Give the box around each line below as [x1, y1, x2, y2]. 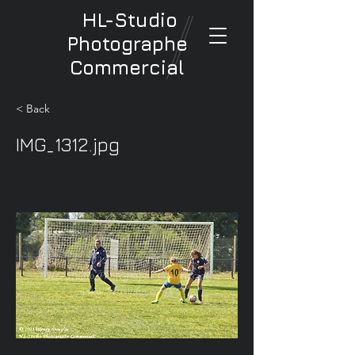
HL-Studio [82, 9, 177, 31]
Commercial [70, 56, 185, 78]
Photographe [67, 32, 188, 55]
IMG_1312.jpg [16, 133, 120, 155]
